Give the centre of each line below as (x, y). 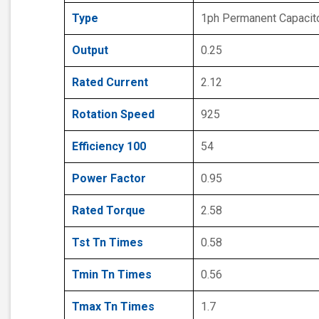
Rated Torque (109, 211)
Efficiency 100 (109, 147)
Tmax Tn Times (113, 307)
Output (90, 51)
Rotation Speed (113, 115)
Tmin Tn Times (112, 275)
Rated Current (110, 83)
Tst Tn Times (108, 243)
